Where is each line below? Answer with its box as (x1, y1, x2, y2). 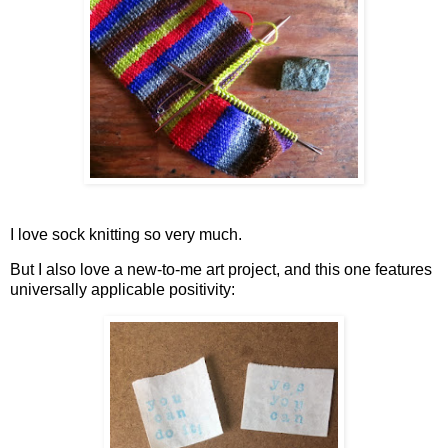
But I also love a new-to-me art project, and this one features (10, 261, 432, 279)
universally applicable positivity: (10, 281, 235, 299)
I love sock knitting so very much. (10, 225, 242, 243)
